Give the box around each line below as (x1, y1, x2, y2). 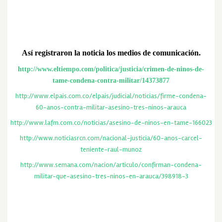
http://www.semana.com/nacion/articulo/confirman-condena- (20, 160, 202, 169)
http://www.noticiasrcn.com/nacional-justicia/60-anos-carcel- (20, 133, 202, 142)
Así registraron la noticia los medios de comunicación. (21, 48, 201, 57)
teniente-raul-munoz (80, 145, 142, 154)
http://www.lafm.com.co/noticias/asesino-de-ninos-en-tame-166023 (10, 118, 212, 127)
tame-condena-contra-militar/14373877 (53, 76, 169, 84)
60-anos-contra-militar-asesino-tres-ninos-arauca (36, 103, 186, 111)
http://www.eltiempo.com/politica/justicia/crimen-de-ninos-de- (18, 65, 204, 73)
